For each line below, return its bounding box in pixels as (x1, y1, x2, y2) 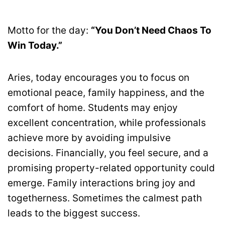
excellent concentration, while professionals (8, 117, 206, 129)
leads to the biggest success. (8, 207, 140, 219)
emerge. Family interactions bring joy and (8, 177, 195, 189)
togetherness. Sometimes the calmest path (8, 192, 202, 204)
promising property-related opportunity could (8, 162, 215, 174)
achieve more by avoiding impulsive (8, 132, 171, 144)
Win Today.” (8, 40, 62, 52)
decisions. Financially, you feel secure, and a (8, 147, 208, 159)
